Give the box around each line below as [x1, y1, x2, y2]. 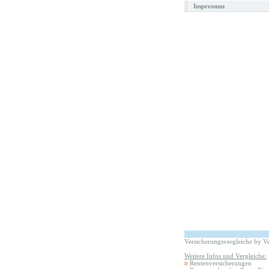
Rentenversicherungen [190, 259, 252, 267]
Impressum [193, 2, 225, 10]
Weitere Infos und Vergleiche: [184, 252, 267, 259]
